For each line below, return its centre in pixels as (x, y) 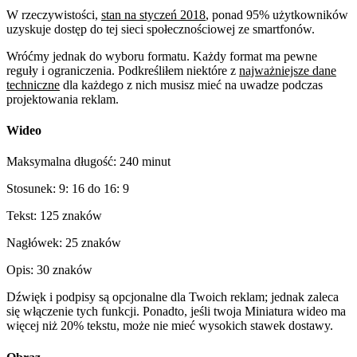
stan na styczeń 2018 (153, 14)
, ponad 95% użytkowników (277, 14)
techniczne (33, 84)
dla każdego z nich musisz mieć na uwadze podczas (191, 84)
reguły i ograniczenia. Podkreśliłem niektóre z (123, 70)
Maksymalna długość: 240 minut (88, 162)
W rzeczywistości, (54, 14)
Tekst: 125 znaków (54, 216)
